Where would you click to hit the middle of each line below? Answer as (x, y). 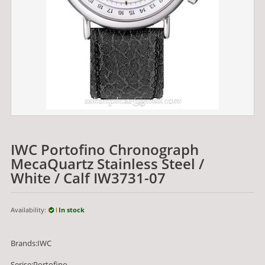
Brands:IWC (31, 243)
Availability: (29, 210)
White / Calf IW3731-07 (88, 178)
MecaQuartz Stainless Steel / (107, 164)
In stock (70, 210)
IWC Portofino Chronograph (104, 149)
